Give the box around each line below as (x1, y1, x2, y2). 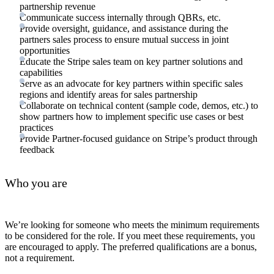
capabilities (20, 67, 62, 78)
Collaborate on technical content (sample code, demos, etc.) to (20, 100, 258, 111)
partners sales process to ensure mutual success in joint (20, 34, 229, 45)
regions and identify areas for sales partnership (20, 89, 198, 100)
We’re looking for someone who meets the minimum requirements (5, 220, 259, 231)
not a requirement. (5, 253, 75, 264)
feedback (20, 144, 54, 155)
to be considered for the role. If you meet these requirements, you (5, 231, 255, 242)
